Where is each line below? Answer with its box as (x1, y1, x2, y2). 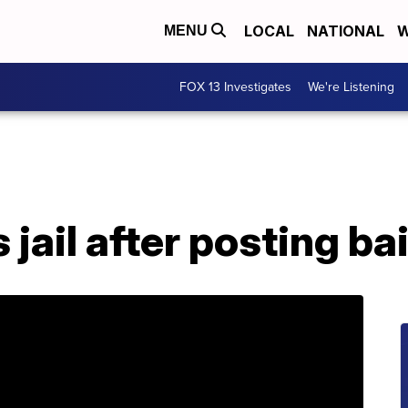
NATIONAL (307, 22, 384, 41)
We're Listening (308, 76, 394, 97)
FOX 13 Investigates (179, 76, 291, 97)
